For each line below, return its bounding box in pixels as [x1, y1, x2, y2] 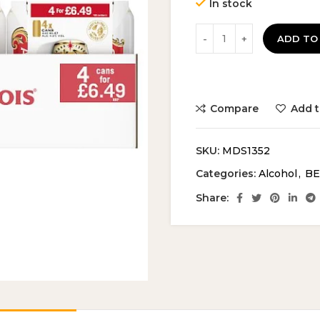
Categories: [196, 167, 256, 180]
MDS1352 [222, 144, 270, 157]
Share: [196, 191, 229, 204]
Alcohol [259, 167, 297, 180]
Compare [210, 102, 259, 115]
